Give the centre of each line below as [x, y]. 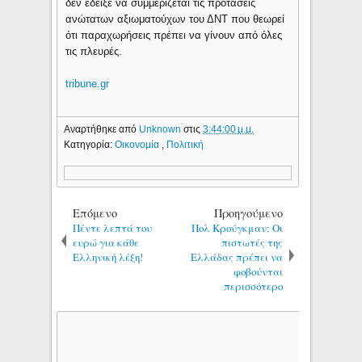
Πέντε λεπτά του [113, 227]
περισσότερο [254, 286]
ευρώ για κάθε [106, 242]
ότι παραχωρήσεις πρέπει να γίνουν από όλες [174, 36]
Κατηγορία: [90, 144]
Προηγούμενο [249, 213]
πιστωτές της [253, 242]
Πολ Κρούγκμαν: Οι [238, 227]
